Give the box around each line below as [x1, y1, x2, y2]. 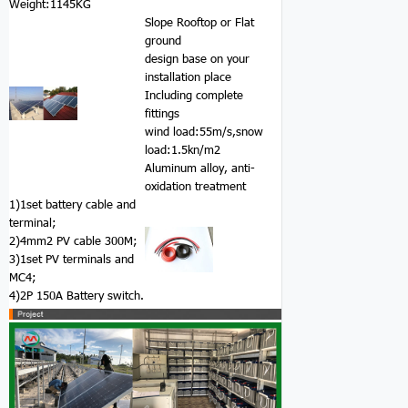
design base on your [145, 50, 250, 66]
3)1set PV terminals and [9, 250, 135, 266]
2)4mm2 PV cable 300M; [9, 232, 138, 248]
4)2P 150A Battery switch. [9, 287, 145, 302]
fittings [145, 105, 180, 120]
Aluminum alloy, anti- [145, 159, 256, 175]
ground [145, 32, 182, 47]
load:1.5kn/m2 [145, 141, 221, 157]
